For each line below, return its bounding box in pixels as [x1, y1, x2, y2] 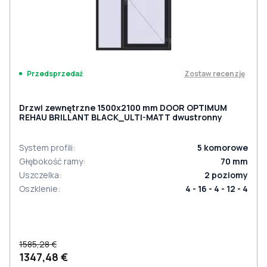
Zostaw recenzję [184, 68, 245, 79]
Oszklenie [19, 183, 58, 194]
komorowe [204, 142, 248, 153]
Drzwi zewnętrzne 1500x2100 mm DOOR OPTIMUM [19, 102, 227, 113]
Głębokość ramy [19, 156, 83, 167]
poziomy [212, 169, 248, 181]
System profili [19, 142, 73, 153]
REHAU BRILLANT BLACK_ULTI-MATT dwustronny [19, 111, 222, 123]
